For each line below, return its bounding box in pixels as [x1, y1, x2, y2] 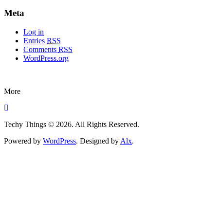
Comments [23, 45, 58, 54]
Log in [23, 28, 44, 36]
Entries [23, 36, 47, 45]
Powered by [4, 137, 43, 145]
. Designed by [76, 137, 120, 145]
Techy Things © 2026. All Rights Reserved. [4, 120, 139, 128]
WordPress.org [23, 54, 69, 62]
